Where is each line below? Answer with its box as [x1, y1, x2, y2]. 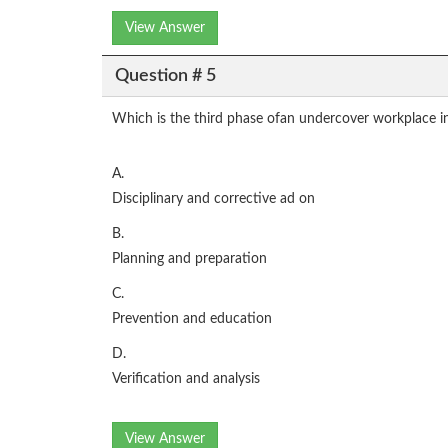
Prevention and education [112, 312, 272, 327]
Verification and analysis [112, 372, 260, 387]
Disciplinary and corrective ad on [112, 192, 315, 207]
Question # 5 [114, 66, 216, 85]
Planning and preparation [112, 252, 267, 267]
